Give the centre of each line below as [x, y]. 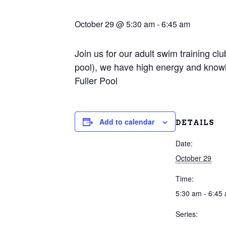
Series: [187, 214]
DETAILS [195, 123]
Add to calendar [127, 122]
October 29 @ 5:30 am [115, 24]
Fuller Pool [96, 80]
